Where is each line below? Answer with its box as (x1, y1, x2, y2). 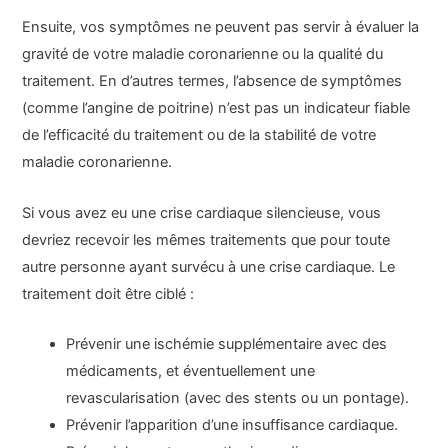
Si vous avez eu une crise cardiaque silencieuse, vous (22, 203, 382, 222)
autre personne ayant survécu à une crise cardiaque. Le (22, 257, 396, 276)
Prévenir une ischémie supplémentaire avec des (66, 335, 388, 354)
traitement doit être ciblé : (22, 284, 195, 303)
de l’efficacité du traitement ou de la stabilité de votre (22, 126, 377, 145)
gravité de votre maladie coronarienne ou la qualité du (22, 45, 384, 64)
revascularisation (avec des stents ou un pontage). (66, 389, 410, 408)
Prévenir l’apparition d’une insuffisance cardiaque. (66, 416, 399, 435)
